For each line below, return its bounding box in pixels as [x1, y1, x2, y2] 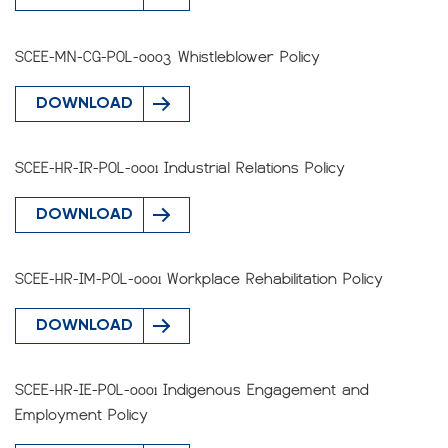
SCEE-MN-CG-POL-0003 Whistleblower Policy [15, 48, 320, 66]
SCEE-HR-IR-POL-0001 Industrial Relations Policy [15, 159, 345, 177]
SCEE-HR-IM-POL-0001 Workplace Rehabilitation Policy [15, 270, 383, 288]
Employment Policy [15, 406, 148, 424]
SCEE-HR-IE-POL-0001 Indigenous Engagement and [15, 381, 369, 399]
